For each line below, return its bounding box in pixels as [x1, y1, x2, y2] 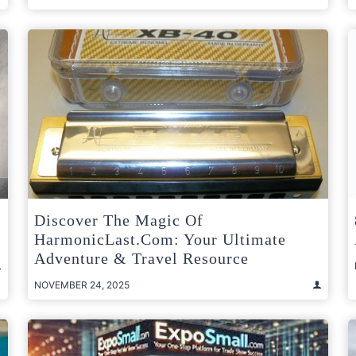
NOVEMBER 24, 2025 [34, 278, 130, 291]
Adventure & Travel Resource [34, 249, 249, 267]
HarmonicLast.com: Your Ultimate [34, 230, 286, 248]
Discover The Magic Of [34, 211, 203, 229]
